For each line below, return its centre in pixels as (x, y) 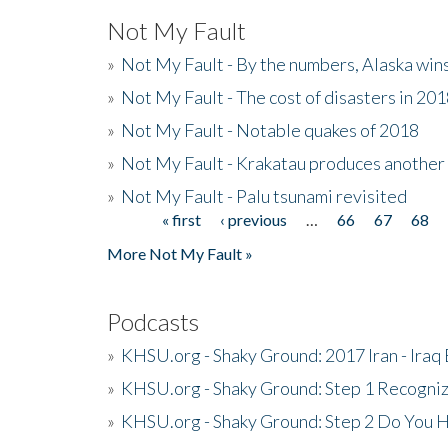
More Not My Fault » (180, 253)
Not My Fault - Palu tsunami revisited (264, 195)
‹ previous (254, 219)
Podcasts (153, 321)
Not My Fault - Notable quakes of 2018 (270, 129)
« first (182, 219)
